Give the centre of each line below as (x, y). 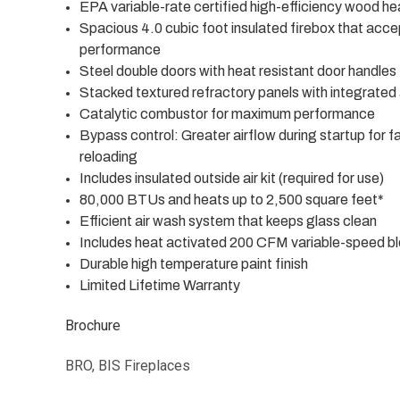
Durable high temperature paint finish (194, 264)
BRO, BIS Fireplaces (128, 366)
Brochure (93, 326)
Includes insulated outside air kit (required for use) (232, 179)
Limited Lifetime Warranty (160, 286)
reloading (109, 157)
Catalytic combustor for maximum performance (228, 114)
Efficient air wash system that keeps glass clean (229, 221)
